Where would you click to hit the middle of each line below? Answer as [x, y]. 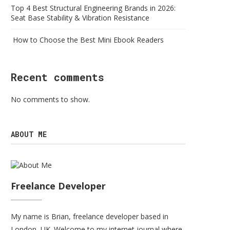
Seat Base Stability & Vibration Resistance [80, 18]
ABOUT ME [29, 134]
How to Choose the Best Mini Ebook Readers [87, 40]
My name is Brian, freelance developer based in [90, 216]
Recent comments [57, 77]
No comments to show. [50, 99]
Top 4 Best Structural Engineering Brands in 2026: [93, 8]
